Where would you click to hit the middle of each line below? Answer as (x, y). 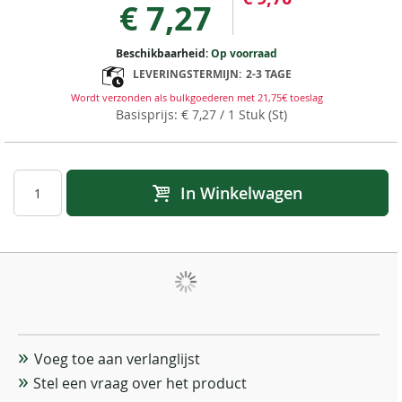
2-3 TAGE (268, 74)
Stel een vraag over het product (140, 384)
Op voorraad (244, 53)
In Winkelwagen (241, 193)
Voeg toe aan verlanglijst (117, 359)
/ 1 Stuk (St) (251, 115)
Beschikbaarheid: (163, 53)
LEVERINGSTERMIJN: (187, 74)
